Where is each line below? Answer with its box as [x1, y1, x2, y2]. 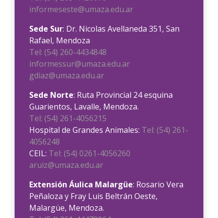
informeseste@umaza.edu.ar [29, 4, 133, 15]
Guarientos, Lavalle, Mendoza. [29, 101, 139, 112]
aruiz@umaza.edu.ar [29, 160, 103, 170]
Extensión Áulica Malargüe [29, 179, 133, 190]
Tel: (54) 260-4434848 [29, 47, 107, 57]
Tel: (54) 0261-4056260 [49, 148, 130, 159]
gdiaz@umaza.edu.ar [29, 70, 104, 81]
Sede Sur [29, 23, 63, 34]
